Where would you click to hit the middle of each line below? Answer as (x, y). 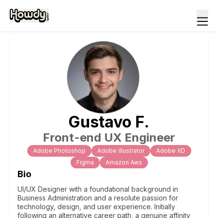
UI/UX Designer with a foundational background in (98, 189)
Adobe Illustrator (121, 151)
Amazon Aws (124, 162)
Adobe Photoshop (59, 151)
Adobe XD (171, 151)
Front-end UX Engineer (109, 137)
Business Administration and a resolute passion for (98, 198)
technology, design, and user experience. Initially (96, 207)
